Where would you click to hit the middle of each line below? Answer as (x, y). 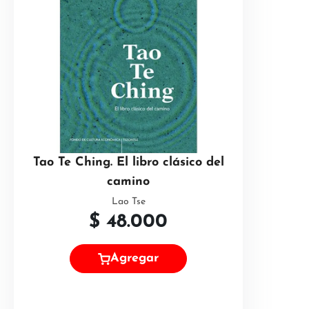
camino (128, 182)
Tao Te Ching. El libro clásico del (128, 162)
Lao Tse (128, 202)
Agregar (134, 259)
